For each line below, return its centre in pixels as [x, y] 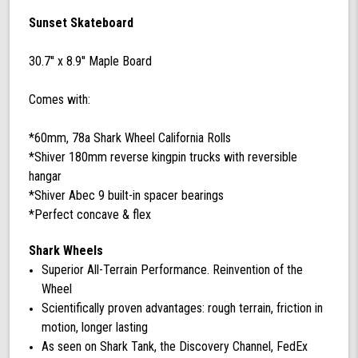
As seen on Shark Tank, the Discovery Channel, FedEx [175, 346]
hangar [47, 176]
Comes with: [60, 99]
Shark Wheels [66, 250]
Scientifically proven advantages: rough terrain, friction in [183, 308]
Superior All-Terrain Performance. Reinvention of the [173, 269]
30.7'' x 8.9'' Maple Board [90, 61]
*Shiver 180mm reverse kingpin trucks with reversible [163, 157]
